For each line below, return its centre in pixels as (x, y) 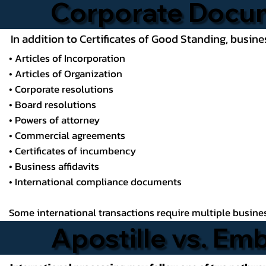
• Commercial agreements (67, 136)
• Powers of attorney (55, 120)
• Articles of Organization (66, 74)
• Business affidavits (54, 167)
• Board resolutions (53, 105)
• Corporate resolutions (61, 89)
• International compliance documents (96, 182)
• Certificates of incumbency (73, 151)
